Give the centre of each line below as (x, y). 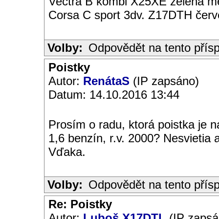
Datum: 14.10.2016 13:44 (114, 95)
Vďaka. (67, 152)
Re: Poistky (80, 204)
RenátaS (106, 81)
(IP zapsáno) (164, 81)
